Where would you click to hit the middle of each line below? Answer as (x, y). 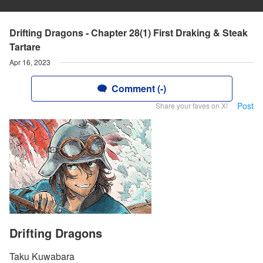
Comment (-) (139, 88)
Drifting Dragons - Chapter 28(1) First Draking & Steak (129, 33)
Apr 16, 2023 (30, 62)
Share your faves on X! (192, 105)
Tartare (25, 47)
